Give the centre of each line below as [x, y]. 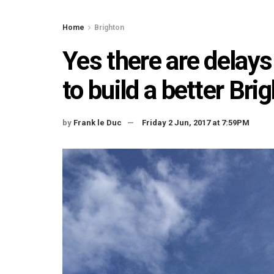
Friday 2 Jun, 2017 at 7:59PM [196, 122]
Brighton [109, 28]
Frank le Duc [98, 122]
